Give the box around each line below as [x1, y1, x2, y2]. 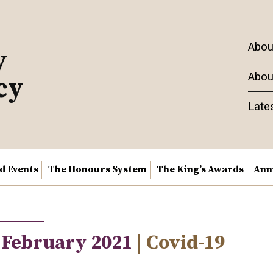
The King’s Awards [157, 163, 244, 175]
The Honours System [48, 163, 147, 175]
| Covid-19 [136, 231, 225, 255]
